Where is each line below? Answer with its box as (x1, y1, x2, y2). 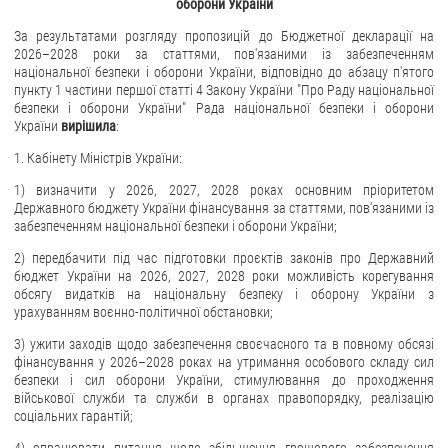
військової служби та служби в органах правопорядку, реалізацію (14, 389, 434, 406)
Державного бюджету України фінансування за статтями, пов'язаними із (14, 199, 434, 216)
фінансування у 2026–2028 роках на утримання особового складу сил (14, 353, 434, 370)
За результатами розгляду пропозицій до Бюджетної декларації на (14, 27, 434, 44)
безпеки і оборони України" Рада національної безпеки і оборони (14, 99, 434, 116)
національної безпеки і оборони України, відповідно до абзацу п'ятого (14, 63, 434, 80)
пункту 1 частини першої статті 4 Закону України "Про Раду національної (14, 81, 434, 98)
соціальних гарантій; (14, 407, 133, 424)
